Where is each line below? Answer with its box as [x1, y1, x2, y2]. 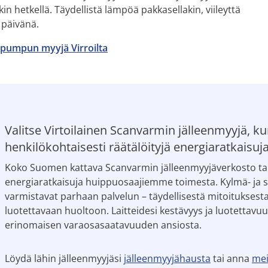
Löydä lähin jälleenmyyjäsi [5, 252, 124, 265]
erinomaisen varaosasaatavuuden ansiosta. [5, 218, 202, 232]
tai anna [211, 252, 252, 265]
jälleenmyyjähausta [124, 252, 211, 265]
